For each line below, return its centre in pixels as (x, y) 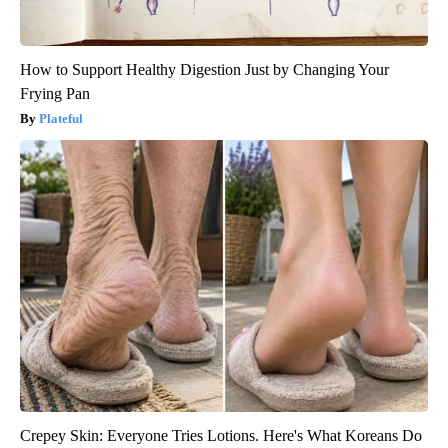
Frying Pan (55, 94)
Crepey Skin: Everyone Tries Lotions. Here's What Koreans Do (221, 436)
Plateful (61, 119)
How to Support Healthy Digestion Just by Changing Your (204, 70)
